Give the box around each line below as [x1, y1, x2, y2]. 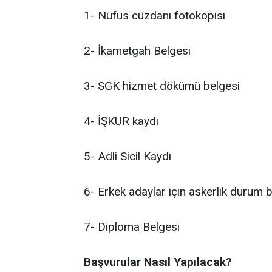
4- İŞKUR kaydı [84, 114, 158, 129]
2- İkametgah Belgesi [84, 44, 191, 58]
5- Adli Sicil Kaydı [84, 149, 171, 164]
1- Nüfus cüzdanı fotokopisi [84, 8, 225, 23]
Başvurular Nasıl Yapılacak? [84, 255, 232, 270]
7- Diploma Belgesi [84, 220, 180, 234]
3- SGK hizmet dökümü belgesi [84, 79, 240, 93]
